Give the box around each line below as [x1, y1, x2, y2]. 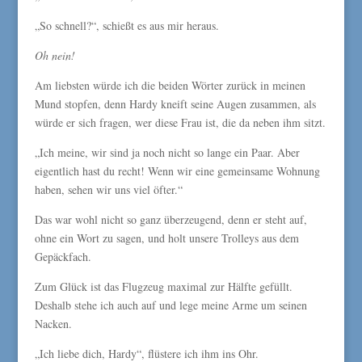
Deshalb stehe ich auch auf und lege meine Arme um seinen [34, 297, 307, 313]
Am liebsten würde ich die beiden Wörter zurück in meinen [34, 78, 305, 93]
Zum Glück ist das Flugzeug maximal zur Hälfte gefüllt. [34, 279, 293, 294]
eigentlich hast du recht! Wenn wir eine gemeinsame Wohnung [34, 163, 320, 179]
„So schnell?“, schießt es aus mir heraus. [34, 18, 219, 33]
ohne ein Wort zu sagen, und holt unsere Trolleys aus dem [34, 230, 299, 246]
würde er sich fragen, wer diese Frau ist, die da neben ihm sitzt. [34, 115, 326, 130]
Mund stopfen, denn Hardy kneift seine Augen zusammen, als [34, 96, 316, 112]
